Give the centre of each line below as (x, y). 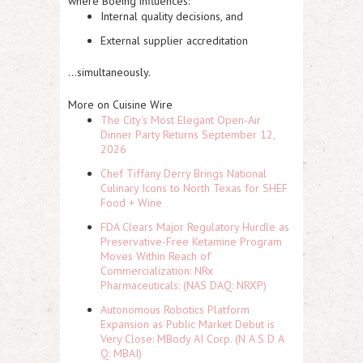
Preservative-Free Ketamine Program (191, 242)
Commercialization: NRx (157, 271)
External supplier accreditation (174, 41)
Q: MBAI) (121, 354)
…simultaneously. (109, 73)
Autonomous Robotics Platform (175, 310)
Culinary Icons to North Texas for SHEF (194, 188)
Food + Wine (131, 203)
